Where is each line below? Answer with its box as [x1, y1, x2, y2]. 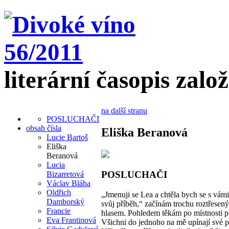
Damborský [47, 197, 84, 206]
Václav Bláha [47, 178, 90, 188]
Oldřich [47, 188, 71, 197]
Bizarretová [47, 169, 84, 178]
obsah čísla [26, 123, 61, 132]
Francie [47, 206, 71, 215]
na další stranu [101, 106, 147, 115]
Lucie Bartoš [47, 132, 88, 142]
